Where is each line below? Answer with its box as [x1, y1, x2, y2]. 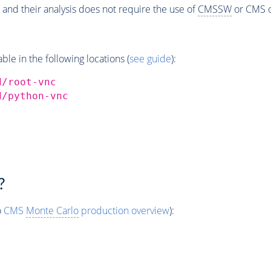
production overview [78, 203, 169, 217]
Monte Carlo [25, 203, 79, 217]
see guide [129, 51, 171, 65]
